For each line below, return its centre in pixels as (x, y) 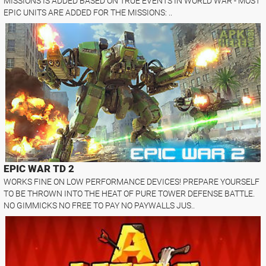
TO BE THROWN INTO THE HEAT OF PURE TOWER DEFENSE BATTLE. (129, 193)
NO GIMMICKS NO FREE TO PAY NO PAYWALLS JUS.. (99, 205)
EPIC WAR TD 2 (39, 168)
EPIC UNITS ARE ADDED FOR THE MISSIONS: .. (88, 13)
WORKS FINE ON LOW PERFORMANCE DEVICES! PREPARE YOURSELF (132, 181)
